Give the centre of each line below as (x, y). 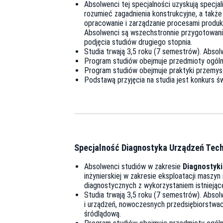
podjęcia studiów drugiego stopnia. (138, 42)
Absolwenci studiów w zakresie (133, 167)
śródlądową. (103, 214)
